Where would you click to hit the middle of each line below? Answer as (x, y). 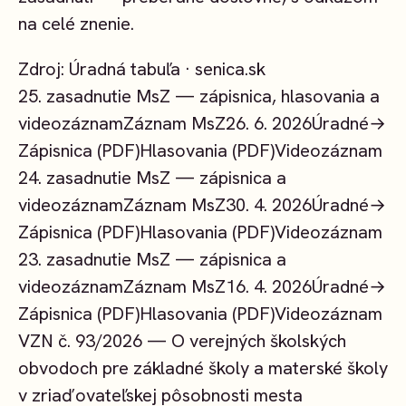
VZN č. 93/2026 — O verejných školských (182, 341)
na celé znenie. (76, 24)
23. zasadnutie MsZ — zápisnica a (152, 260)
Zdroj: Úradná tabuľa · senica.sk (142, 69)
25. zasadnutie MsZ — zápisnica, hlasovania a (199, 97)
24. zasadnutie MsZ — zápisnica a (152, 178)
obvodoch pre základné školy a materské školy (203, 368)
